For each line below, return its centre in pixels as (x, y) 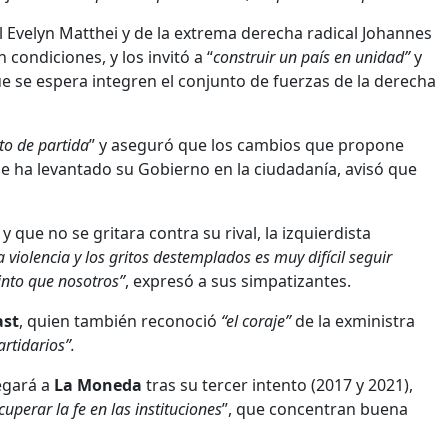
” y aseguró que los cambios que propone (246, 144)
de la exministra (353, 320)
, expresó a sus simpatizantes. (238, 280)
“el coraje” (256, 320)
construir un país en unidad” (311, 56)
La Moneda (98, 384)
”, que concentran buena (315, 408)
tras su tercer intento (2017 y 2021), (277, 384)
